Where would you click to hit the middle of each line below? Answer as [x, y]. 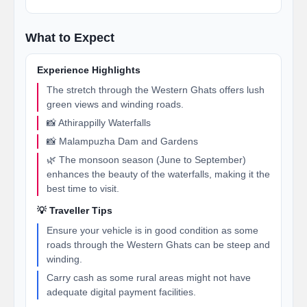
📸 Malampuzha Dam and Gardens [122, 141]
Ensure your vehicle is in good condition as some [152, 230]
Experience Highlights [89, 70]
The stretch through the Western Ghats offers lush [156, 90]
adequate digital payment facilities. [121, 292]
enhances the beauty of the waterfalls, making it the [158, 174]
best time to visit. [83, 188]
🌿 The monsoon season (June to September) [146, 160]
